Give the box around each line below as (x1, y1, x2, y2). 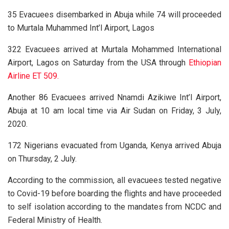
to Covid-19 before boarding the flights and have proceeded (8, 188, 221, 198)
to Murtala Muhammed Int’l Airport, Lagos (8, 22, 154, 33)
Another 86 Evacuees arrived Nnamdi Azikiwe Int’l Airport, (8, 92, 221, 102)
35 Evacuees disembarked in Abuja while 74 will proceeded (8, 9, 221, 19)
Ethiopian (189, 57, 221, 67)
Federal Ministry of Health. (8, 215, 102, 225)
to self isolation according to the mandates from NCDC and (8, 201, 221, 212)
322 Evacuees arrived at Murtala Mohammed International (8, 44, 221, 54)
